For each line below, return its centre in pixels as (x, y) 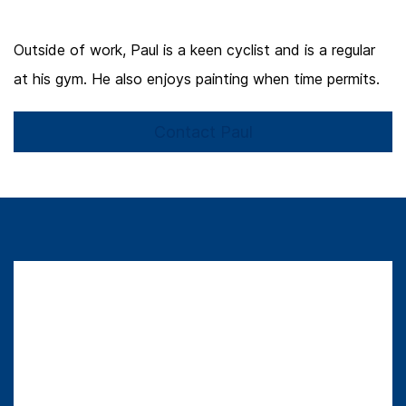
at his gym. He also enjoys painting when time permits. (197, 78)
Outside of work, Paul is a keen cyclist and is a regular (194, 49)
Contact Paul (203, 131)
